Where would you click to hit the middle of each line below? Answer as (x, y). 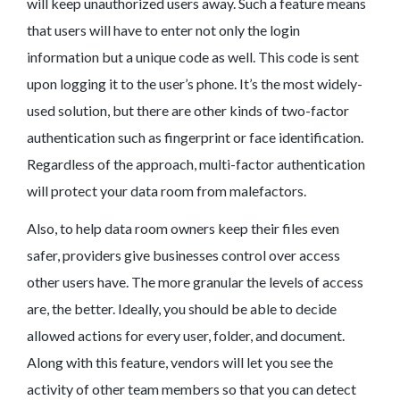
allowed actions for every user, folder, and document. (186, 336)
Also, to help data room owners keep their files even (183, 229)
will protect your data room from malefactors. (167, 191)
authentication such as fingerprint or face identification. (195, 137)
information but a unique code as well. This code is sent (193, 57)
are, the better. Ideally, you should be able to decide (182, 309)
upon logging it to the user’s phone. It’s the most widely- (195, 84)
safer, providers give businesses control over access (183, 255)
